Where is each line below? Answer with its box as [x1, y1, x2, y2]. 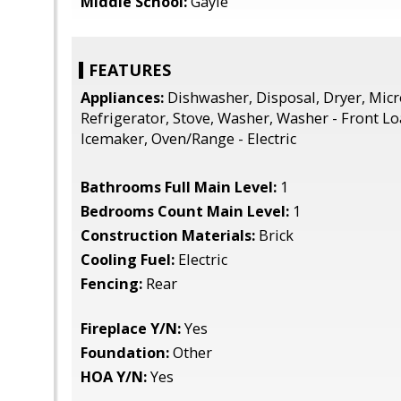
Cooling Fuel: [81, 250, 175, 269]
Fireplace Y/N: [81, 319, 181, 338]
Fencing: [81, 274, 142, 294]
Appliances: [81, 88, 164, 107]
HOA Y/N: [81, 367, 147, 387]
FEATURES [89, 59, 171, 81]
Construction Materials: [81, 226, 255, 245]
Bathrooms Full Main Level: [81, 177, 277, 197]
